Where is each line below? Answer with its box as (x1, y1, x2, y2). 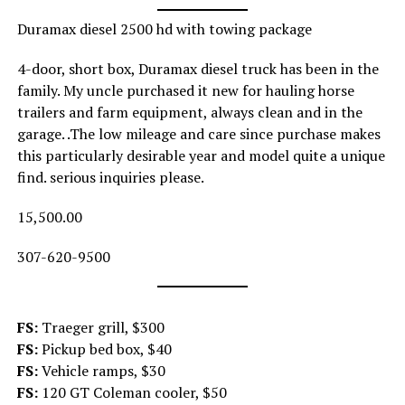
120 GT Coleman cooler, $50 (41, 382, 227, 403)
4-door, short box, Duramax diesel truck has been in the (16, 59, 379, 80)
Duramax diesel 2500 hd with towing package (16, 19, 312, 40)
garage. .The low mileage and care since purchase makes (16, 124, 381, 145)
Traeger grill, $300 (41, 317, 165, 338)
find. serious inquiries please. (16, 167, 204, 188)
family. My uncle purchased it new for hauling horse (16, 80, 354, 101)
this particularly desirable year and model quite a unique (16, 146, 385, 166)
